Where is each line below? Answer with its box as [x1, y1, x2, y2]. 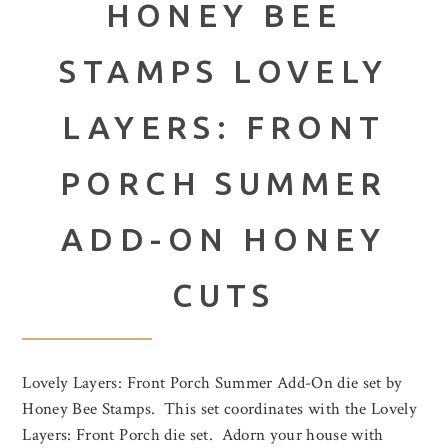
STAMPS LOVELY [59, 52, 389, 89]
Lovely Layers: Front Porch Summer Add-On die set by [22, 371, 403, 394]
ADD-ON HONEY [61, 220, 387, 257]
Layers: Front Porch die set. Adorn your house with [22, 423, 384, 446]
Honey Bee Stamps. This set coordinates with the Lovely [22, 397, 418, 420]
